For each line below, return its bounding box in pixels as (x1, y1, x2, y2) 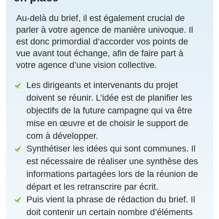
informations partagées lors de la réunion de (26, 169, 198, 179)
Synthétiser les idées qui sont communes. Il (26, 144, 196, 154)
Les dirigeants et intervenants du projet (26, 80, 178, 90)
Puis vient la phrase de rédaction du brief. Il (26, 195, 196, 205)
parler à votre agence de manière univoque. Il (16, 25, 193, 35)
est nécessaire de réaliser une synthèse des (26, 156, 198, 167)
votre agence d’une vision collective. (16, 60, 157, 70)
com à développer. (26, 131, 99, 141)
